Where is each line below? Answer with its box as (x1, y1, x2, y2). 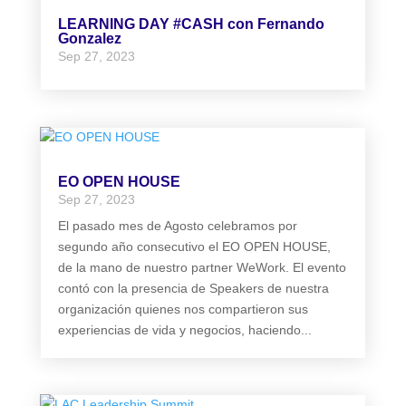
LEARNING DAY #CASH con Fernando (57, 16, 324, 33)
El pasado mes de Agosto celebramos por (57, 217, 297, 233)
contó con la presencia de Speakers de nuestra (57, 280, 329, 295)
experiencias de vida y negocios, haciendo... (57, 322, 312, 337)
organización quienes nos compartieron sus (57, 301, 308, 316)
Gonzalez (57, 31, 121, 47)
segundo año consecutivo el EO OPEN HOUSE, (57, 238, 331, 254)
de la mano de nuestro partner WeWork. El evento (57, 259, 346, 275)
